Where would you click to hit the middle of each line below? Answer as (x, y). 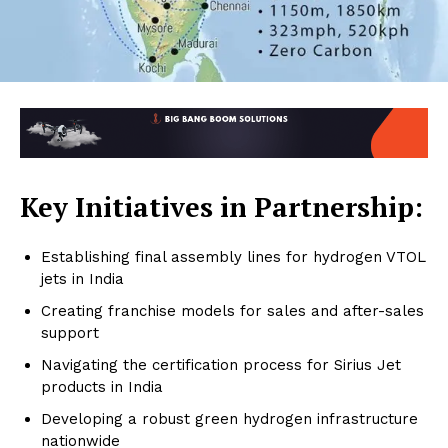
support (70, 333)
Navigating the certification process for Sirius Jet (221, 365)
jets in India (82, 279)
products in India (102, 387)
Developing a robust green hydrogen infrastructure (229, 419)
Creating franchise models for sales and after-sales (232, 311)
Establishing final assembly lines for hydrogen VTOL (233, 257)
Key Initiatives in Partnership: (221, 207)
